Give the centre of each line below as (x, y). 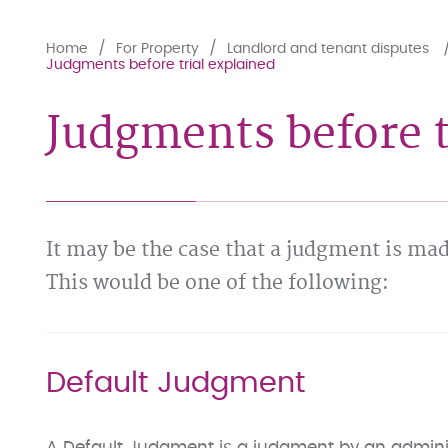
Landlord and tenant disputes (330, 49)
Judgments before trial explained (160, 65)
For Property (157, 49)
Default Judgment (175, 383)
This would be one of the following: (217, 283)
